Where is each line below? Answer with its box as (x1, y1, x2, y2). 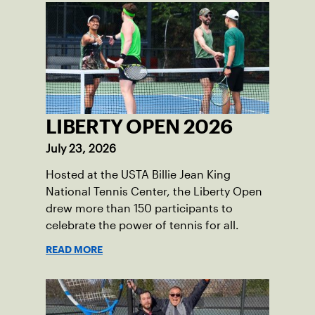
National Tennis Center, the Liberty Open (46, 185, 262, 198)
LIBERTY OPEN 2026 (46, 119, 233, 134)
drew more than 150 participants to (46, 202, 233, 214)
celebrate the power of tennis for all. (46, 219, 239, 231)
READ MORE (46, 245, 103, 253)
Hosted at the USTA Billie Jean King (46, 168, 231, 181)
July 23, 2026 (46, 142, 116, 155)
